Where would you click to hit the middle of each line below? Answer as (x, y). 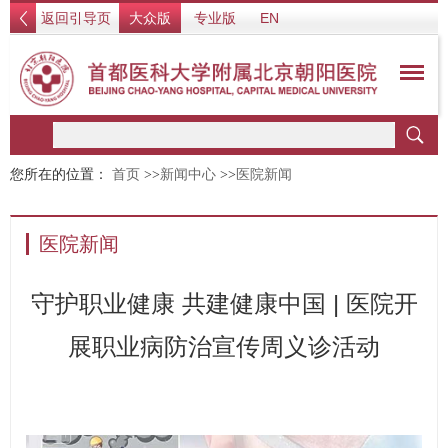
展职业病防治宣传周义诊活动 (224, 346)
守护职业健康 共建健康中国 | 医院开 (224, 303)
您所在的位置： (61, 174)
